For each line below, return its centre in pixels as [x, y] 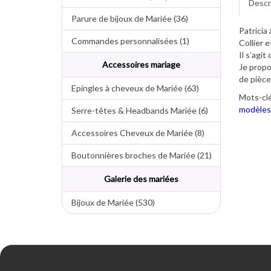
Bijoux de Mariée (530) [109, 202]
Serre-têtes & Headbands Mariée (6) [135, 110]
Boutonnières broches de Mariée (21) [137, 155]
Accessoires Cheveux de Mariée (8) [133, 133]
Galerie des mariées [141, 179]
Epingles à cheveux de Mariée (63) [131, 88]
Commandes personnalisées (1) [126, 41]
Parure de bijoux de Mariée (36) [125, 18]
